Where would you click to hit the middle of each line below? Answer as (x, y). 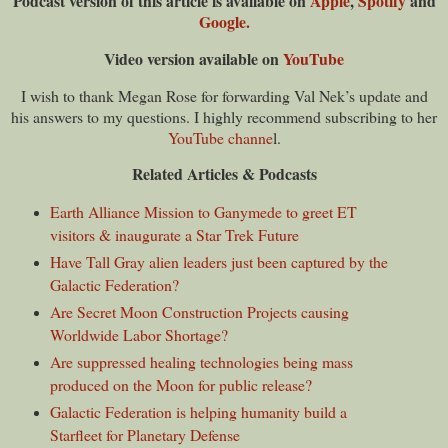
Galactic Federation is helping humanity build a (198, 411)
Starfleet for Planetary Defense (144, 434)
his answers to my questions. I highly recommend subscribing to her (224, 116)
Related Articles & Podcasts (224, 174)
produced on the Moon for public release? (180, 385)
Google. (224, 21)
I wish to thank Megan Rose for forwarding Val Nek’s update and (224, 95)
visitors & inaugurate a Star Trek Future (174, 235)
